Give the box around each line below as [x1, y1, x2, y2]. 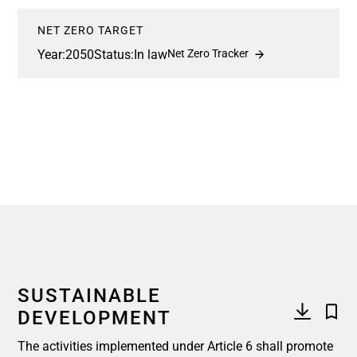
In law [134, 47, 167, 62]
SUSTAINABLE [18, 284, 161, 307]
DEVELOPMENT [18, 307, 171, 329]
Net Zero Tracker [167, 47, 251, 60]
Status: [94, 47, 134, 62]
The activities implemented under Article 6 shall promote [18, 339, 333, 354]
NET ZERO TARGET [37, 24, 143, 37]
